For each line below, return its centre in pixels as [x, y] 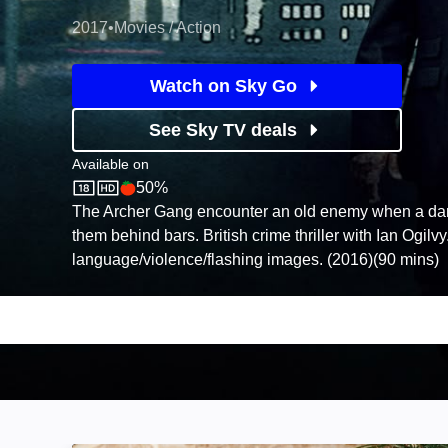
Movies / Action [167, 27]
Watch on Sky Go [223, 86]
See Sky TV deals [223, 130]
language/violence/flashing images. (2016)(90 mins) [255, 259]
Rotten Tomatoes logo [207, 201]
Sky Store [111, 201]
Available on [110, 164]
